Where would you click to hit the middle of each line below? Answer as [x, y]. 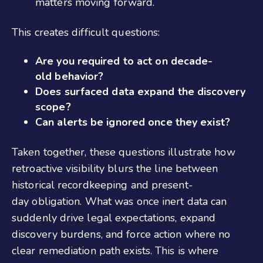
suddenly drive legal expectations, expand [114, 218]
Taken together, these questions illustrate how [124, 152]
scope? [53, 107]
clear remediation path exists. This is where [115, 250]
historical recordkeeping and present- [102, 185]
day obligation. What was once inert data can [119, 201]
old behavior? [70, 76]
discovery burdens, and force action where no [121, 234]
